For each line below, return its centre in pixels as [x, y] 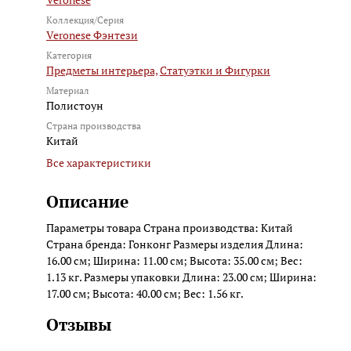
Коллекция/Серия [85, 20]
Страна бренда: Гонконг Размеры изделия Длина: [174, 244]
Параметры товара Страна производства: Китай [169, 227]
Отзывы [78, 324]
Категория [69, 55]
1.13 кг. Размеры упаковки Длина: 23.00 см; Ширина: [181, 277]
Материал [67, 90]
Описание [87, 201]
